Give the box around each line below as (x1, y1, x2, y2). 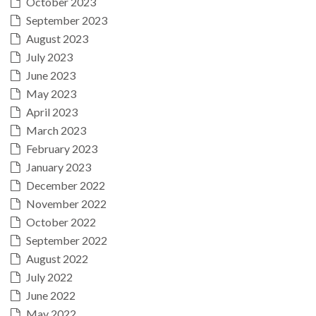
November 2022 (26, 196, 107, 210)
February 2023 (26, 141, 97, 155)
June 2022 (26, 288, 75, 302)
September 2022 (26, 233, 107, 247)
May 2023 (26, 86, 76, 100)
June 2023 (26, 68, 75, 82)
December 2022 (26, 178, 105, 192)
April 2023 (26, 104, 78, 119)
